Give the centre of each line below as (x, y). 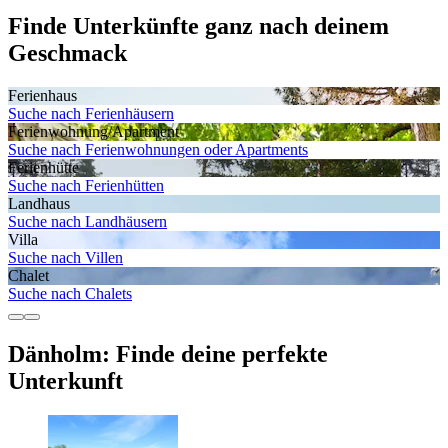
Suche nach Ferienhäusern (91, 113)
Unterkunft (65, 380)
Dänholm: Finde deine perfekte (168, 353)
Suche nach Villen (65, 257)
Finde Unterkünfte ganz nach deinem (198, 25)
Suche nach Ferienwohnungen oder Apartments (158, 149)
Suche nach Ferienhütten (86, 185)
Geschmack (67, 52)
